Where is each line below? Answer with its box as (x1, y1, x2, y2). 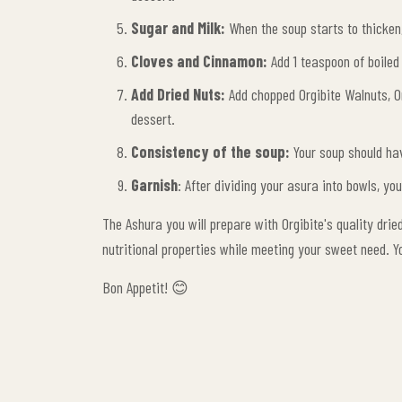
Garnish (131, 175, 178, 195)
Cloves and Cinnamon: (131, 51, 267, 71)
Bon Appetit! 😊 (102, 277, 188, 297)
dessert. (131, 109, 175, 128)
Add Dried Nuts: (131, 84, 225, 104)
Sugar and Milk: (131, 18, 225, 38)
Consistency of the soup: (131, 142, 293, 162)
